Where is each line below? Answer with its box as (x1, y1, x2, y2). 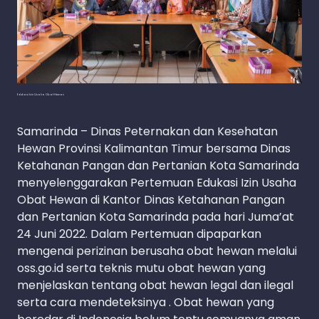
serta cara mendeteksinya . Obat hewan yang (17, 294, 274, 311)
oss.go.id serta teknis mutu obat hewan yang (17, 260, 266, 277)
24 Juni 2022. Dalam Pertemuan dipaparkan (17, 226, 261, 243)
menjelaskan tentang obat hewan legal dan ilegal (17, 277, 293, 294)
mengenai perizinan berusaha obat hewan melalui (17, 243, 297, 260)
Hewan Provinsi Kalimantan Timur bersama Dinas (17, 140, 291, 157)
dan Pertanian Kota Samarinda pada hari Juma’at (17, 209, 294, 226)
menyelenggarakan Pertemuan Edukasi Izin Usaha (17, 174, 296, 192)
